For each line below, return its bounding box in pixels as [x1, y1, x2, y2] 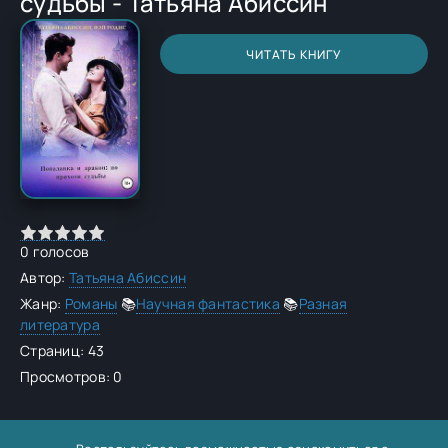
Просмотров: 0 [20, 367, 123, 386]
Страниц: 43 [20, 341, 105, 360]
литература [20, 315, 100, 334]
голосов [29, 242, 90, 261]
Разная [298, 294, 348, 313]
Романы [64, 294, 118, 313]
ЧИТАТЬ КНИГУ [246, 45, 342, 63]
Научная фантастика [135, 294, 280, 313]
